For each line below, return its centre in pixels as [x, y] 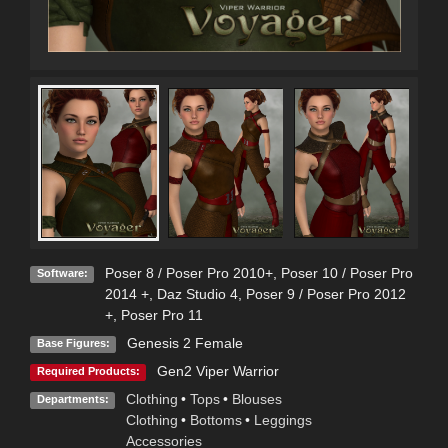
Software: [62, 273]
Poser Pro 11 [161, 315]
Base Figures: [73, 343]
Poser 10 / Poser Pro [346, 273]
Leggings [282, 420]
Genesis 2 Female [184, 343]
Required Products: [88, 371]
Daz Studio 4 [197, 294]
